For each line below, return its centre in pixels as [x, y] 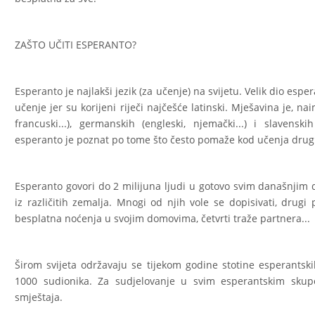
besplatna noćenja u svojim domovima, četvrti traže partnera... [164, 218]
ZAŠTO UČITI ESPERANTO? [76, 45]
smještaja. [40, 297]
